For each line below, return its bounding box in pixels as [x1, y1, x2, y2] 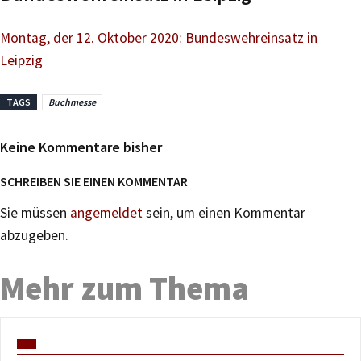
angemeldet [70, 203, 143, 222]
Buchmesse [48, 95, 96, 108]
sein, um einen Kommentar [143, 203, 305, 222]
